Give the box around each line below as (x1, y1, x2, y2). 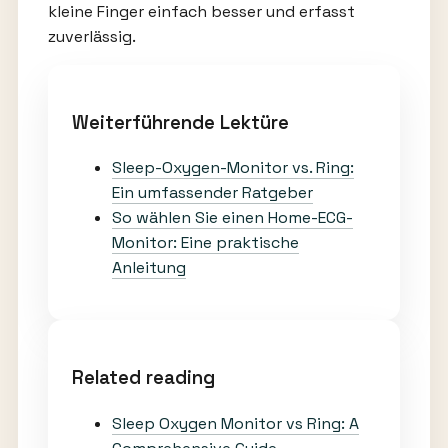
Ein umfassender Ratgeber (111, 182, 313, 204)
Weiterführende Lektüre (71, 110, 289, 134)
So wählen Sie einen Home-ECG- (111, 207, 353, 229)
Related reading (71, 366, 215, 390)
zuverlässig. (47, 26, 136, 47)
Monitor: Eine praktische (111, 232, 299, 254)
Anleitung (111, 257, 186, 279)
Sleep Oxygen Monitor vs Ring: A (111, 412, 359, 434)
